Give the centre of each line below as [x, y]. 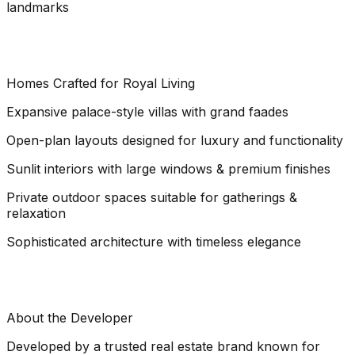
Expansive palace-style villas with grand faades [147, 111]
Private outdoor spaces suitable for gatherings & [152, 197]
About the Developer [70, 317]
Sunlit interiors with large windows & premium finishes [168, 168]
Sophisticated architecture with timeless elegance [154, 241]
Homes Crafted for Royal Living [101, 83]
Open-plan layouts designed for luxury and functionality [175, 140]
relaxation [36, 213]
